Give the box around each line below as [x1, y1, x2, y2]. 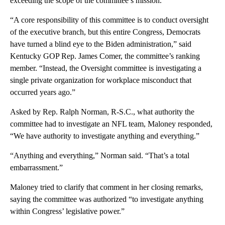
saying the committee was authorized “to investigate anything [10, 194, 203, 203]
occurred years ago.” [10, 87, 75, 96]
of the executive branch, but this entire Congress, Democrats [10, 27, 200, 36]
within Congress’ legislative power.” [10, 206, 125, 215]
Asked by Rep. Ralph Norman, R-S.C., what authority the [10, 107, 194, 116]
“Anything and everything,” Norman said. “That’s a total [10, 151, 189, 160]
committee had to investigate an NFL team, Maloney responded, [10, 119, 212, 128]
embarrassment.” [10, 163, 63, 172]
